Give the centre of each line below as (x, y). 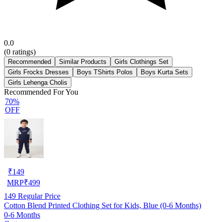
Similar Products (83, 61)
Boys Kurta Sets (165, 72)
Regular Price (38, 196)
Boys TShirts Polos (105, 72)
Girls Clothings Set (141, 61)
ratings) (23, 52)
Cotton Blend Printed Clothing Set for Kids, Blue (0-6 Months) (103, 205)
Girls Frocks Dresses (38, 72)
